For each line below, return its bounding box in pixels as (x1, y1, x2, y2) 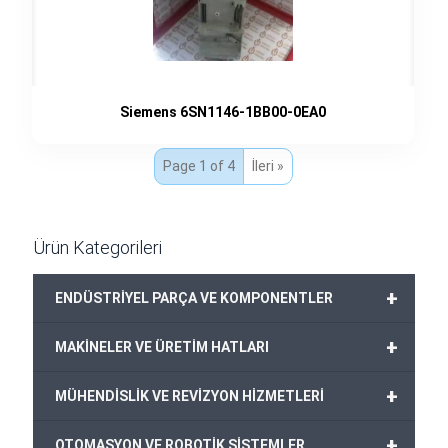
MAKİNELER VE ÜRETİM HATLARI (55, 338, 269, 355)
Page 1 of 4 (163, 157, 235, 174)
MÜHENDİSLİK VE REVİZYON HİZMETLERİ (55, 387, 324, 404)
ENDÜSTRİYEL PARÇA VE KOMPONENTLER (55, 289, 333, 306)
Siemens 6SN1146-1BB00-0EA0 (120, 104, 327, 120)
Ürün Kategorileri (33, 236, 162, 258)
